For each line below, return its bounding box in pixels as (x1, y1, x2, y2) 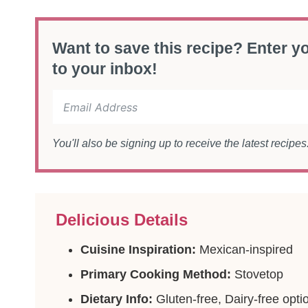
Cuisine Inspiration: (80, 242, 196, 256)
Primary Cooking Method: (80, 267, 231, 281)
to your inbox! (52, 59, 157, 78)
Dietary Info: (80, 291, 153, 306)
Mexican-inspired (196, 242, 293, 256)
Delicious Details (56, 210, 188, 229)
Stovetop (231, 267, 283, 281)
